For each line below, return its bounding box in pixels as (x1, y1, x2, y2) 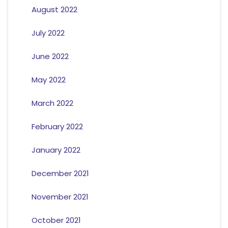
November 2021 (31, 191, 89, 203)
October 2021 (31, 215, 81, 226)
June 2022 (31, 51, 69, 62)
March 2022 (31, 98, 73, 109)
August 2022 (31, 4, 77, 15)
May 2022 (31, 74, 66, 85)
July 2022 (31, 27, 65, 39)
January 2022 (31, 145, 80, 156)
